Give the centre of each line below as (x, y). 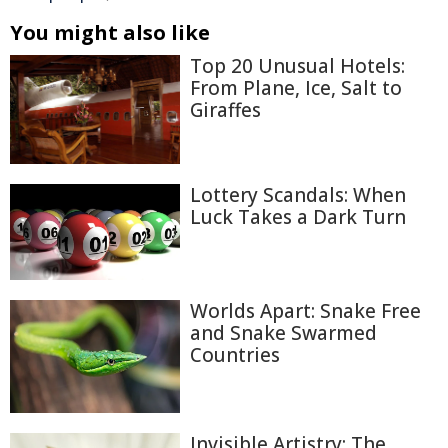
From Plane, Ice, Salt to (296, 88)
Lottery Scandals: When (298, 195)
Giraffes (225, 110)
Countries (235, 354)
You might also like (110, 32)
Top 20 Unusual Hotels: (297, 66)
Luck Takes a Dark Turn (298, 217)
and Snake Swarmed (283, 332)
